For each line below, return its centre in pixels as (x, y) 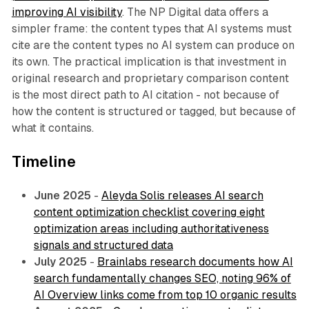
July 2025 (60, 262)
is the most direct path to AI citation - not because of (145, 95)
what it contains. (52, 128)
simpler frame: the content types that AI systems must (151, 29)
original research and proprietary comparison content (150, 79)
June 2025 (62, 196)
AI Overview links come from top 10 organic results (165, 295)
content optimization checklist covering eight (149, 212)
